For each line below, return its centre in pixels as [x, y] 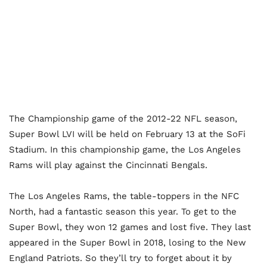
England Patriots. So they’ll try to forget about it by [120, 258]
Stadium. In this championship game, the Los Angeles [125, 149]
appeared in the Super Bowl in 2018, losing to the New [128, 242]
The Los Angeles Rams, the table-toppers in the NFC [124, 196]
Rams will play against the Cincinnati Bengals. [108, 165]
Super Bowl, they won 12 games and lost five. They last [130, 227]
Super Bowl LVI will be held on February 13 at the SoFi [127, 134]
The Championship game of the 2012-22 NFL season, [123, 118]
